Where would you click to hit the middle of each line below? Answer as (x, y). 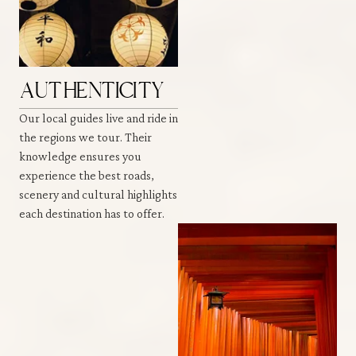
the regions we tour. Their (85, 137)
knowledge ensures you (80, 156)
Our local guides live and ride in (99, 118)
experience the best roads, (87, 175)
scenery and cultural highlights (98, 194)
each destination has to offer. (92, 213)
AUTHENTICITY (91, 90)
